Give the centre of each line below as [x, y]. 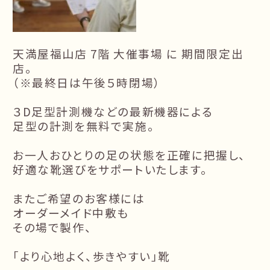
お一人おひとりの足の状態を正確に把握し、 [130, 155]
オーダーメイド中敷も [71, 213]
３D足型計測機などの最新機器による [113, 111]
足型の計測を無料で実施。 [84, 126]
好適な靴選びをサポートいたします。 [110, 169]
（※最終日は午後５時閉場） [87, 83]
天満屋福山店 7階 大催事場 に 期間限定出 [128, 54]
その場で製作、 [52, 227]
